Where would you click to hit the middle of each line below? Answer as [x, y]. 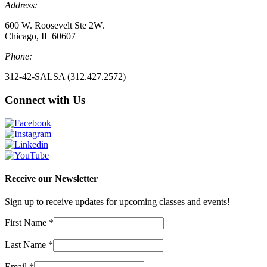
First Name [27, 223]
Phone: [18, 57]
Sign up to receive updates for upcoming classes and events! [117, 202]
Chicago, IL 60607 [40, 36]
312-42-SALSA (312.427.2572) [65, 77]
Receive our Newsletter [51, 178]
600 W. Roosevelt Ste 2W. [55, 26]
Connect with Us [45, 100]
